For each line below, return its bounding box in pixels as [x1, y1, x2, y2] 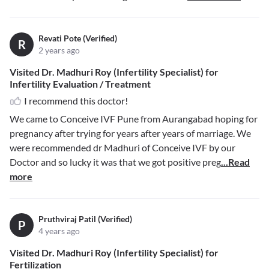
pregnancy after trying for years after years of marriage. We [10, 127, 251, 139]
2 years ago [38, 45, 80, 56]
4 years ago [38, 226, 80, 237]
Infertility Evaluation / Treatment [10, 78, 151, 90]
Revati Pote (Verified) [38, 33, 117, 44]
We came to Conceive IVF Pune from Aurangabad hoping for [10, 113, 258, 125]
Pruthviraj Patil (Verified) [38, 214, 132, 225]
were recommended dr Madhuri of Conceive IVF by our [10, 142, 235, 154]
